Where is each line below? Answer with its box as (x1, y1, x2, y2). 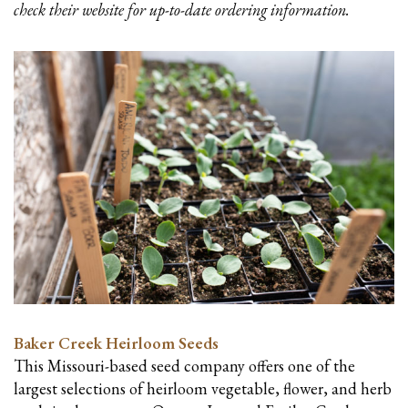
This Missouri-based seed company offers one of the (14, 355, 355, 377)
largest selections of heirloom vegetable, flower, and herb (14, 378, 392, 400)
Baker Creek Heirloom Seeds (14, 332, 219, 354)
